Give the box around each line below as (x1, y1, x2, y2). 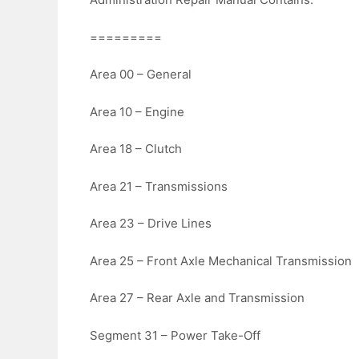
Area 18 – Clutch (90, 141, 182, 157)
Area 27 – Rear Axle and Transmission (90, 290, 305, 306)
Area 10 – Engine (90, 103, 184, 119)
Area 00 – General (90, 67, 192, 83)
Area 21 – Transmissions (90, 178, 228, 194)
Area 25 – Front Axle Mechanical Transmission (90, 252, 352, 268)
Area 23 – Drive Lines (90, 216, 212, 232)
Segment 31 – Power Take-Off (90, 327, 260, 343)
